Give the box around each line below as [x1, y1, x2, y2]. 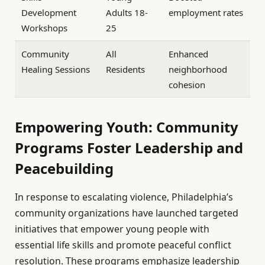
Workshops [21, 21, 68, 34]
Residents [106, 63, 146, 75]
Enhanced [169, 47, 209, 60]
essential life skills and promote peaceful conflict [15, 238, 231, 252]
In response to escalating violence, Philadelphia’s [15, 190, 233, 204]
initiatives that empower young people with [15, 222, 209, 236]
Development [21, 6, 77, 18]
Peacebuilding [15, 159, 114, 179]
